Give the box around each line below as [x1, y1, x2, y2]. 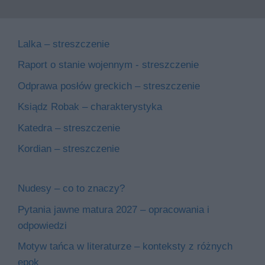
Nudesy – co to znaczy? [18, 183, 125, 195]
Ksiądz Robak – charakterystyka [18, 101, 162, 113]
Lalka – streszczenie [18, 38, 109, 50]
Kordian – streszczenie [18, 143, 119, 155]
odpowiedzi [18, 219, 67, 231]
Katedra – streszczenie [18, 122, 120, 134]
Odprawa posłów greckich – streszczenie [18, 80, 200, 92]
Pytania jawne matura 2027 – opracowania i [18, 203, 209, 215]
